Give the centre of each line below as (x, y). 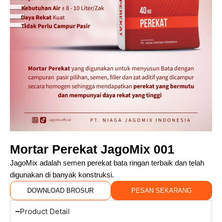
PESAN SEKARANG (162, 191)
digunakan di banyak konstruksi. (62, 175)
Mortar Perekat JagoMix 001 (92, 149)
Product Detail (45, 211)
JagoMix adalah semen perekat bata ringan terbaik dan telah (107, 163)
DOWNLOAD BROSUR (60, 191)
